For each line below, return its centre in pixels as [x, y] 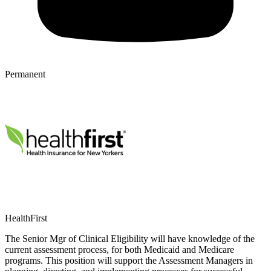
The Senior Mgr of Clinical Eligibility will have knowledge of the [130, 238]
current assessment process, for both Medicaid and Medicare [119, 249]
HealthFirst [26, 218]
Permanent [25, 74]
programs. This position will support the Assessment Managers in [129, 260]
